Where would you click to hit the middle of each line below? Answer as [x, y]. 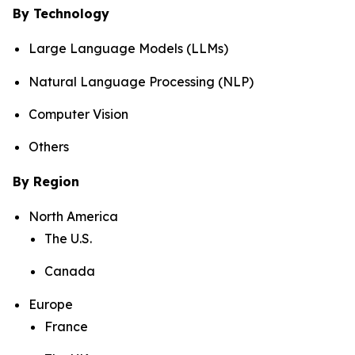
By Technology [61, 14]
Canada [70, 271]
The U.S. [68, 239]
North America [73, 217]
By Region [46, 182]
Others [49, 147]
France [66, 326]
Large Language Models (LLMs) [128, 49]
